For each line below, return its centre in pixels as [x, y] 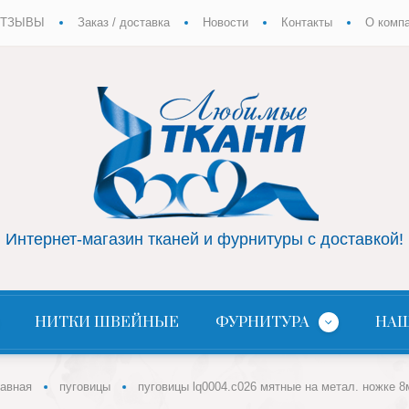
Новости [225, 22]
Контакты [307, 22]
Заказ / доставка [124, 22]
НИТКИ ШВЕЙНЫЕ [106, 322]
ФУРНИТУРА [262, 322]
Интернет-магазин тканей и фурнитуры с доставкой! [204, 239]
